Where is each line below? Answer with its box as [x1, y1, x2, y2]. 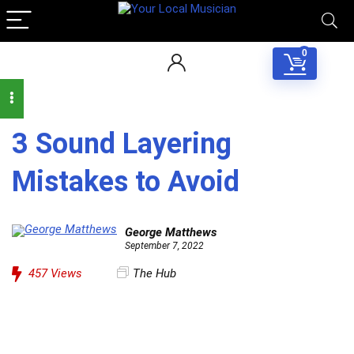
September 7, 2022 [125, 240, 204, 251]
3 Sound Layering [12, 127, 232, 160]
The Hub [133, 266, 176, 281]
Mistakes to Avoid [12, 165, 239, 198]
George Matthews [125, 225, 217, 239]
